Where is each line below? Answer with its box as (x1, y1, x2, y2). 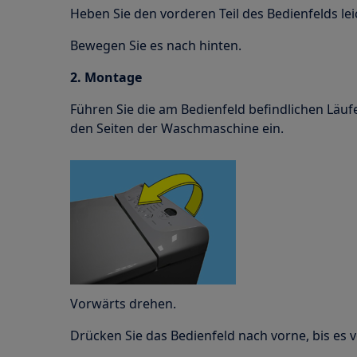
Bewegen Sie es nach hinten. (70, 37, 241, 54)
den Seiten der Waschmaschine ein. (70, 120, 284, 137)
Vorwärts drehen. (70, 295, 176, 312)
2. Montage (70, 69, 142, 86)
